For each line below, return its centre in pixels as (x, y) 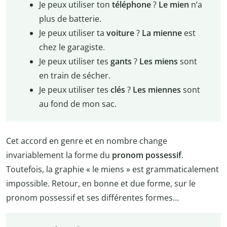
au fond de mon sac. (78, 104)
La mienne (162, 33)
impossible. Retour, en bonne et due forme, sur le (101, 183)
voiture (120, 33)
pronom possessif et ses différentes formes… (92, 197)
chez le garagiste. (72, 47)
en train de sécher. (74, 76)
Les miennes (157, 90)
